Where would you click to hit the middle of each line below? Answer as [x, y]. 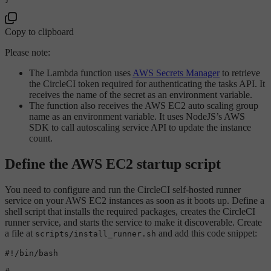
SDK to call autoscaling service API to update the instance [140, 127]
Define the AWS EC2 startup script [113, 164]
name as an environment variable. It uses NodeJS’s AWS [137, 116]
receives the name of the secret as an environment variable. [141, 94]
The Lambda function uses [81, 73]
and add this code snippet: [207, 233]
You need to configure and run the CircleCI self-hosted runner [123, 189]
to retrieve [240, 73]
